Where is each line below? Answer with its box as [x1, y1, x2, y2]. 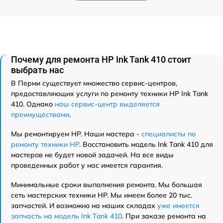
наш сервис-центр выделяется [55, 100, 160, 109]
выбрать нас [11, 65, 64, 76]
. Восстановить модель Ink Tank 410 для [79, 140, 213, 149]
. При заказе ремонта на [122, 212, 206, 221]
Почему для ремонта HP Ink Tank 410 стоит [11, 54, 191, 65]
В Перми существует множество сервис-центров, [11, 79, 177, 88]
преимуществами [11, 110, 69, 119]
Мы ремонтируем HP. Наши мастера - [11, 129, 141, 139]
